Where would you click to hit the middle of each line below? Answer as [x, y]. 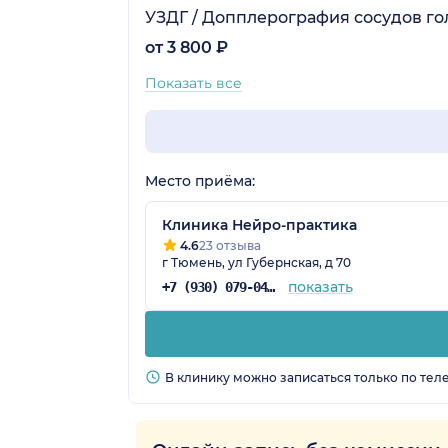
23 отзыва [230, 245]
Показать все [193, 82]
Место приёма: [200, 180]
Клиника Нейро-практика [259, 224]
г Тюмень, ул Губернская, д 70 [256, 262]
